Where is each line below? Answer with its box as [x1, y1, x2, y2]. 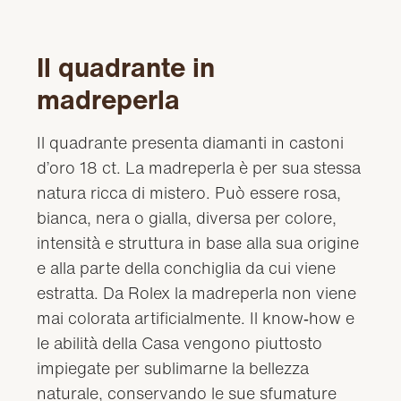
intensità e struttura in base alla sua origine [37, 230, 360, 254]
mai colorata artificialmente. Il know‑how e [37, 305, 355, 329]
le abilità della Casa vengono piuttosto [37, 330, 323, 354]
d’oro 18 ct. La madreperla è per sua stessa [37, 155, 362, 179]
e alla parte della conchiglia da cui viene [37, 255, 337, 279]
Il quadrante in [37, 47, 216, 87]
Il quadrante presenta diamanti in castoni [37, 130, 345, 154]
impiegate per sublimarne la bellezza [37, 355, 310, 380]
